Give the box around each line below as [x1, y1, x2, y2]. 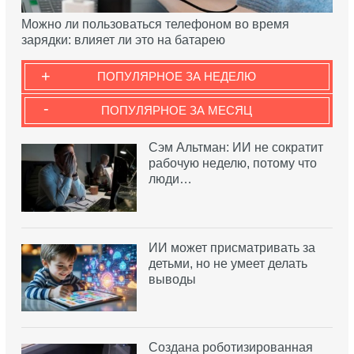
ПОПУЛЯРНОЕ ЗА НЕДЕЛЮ [97, 70, 257, 84]
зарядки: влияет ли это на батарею [21, 33, 225, 47]
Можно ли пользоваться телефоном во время [21, 17, 289, 32]
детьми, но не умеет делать [148, 256, 307, 270]
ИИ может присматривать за [148, 240, 315, 254]
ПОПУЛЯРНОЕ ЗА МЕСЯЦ [101, 104, 253, 118]
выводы [148, 272, 196, 286]
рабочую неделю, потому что [148, 156, 317, 171]
